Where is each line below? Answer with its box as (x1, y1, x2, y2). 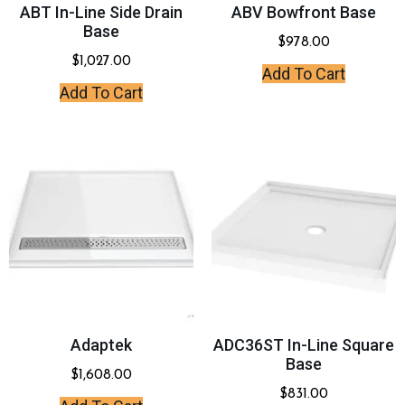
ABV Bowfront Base (231, 3, 376, 23)
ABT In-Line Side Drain (20, 3, 183, 23)
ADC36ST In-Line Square (213, 335, 394, 354)
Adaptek (71, 335, 132, 354)
